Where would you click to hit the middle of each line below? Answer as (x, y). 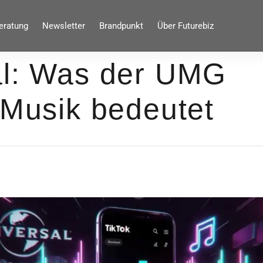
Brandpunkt (121, 26)
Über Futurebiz (185, 26)
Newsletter (63, 26)
